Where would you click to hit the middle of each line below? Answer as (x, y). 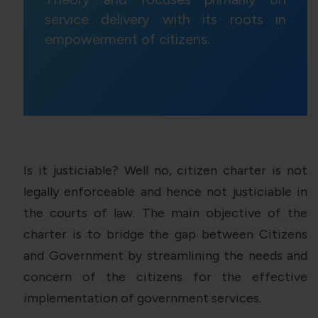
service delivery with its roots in (165, 20)
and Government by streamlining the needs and (165, 256)
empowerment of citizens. (127, 39)
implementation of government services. (142, 298)
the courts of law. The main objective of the (165, 213)
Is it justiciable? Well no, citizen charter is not (165, 171)
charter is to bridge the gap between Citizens (165, 235)
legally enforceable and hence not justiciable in (165, 192)
